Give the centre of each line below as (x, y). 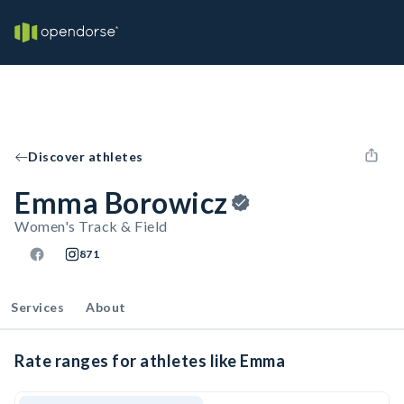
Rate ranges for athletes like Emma (150, 361)
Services (37, 307)
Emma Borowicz (121, 202)
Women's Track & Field (91, 226)
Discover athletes (86, 156)
